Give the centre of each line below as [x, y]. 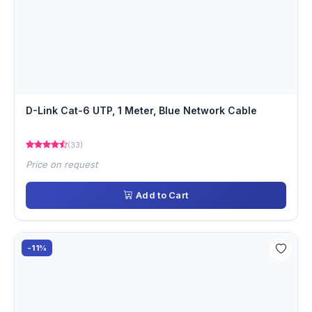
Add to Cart [162, 195]
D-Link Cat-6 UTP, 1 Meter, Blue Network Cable [141, 110]
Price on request [62, 164]
